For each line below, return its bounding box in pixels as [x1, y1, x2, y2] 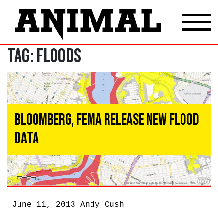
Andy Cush [80, 200, 124, 209]
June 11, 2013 [12, 200, 80, 209]
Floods [36, 44, 81, 68]
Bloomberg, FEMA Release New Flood [15, 110, 199, 129]
